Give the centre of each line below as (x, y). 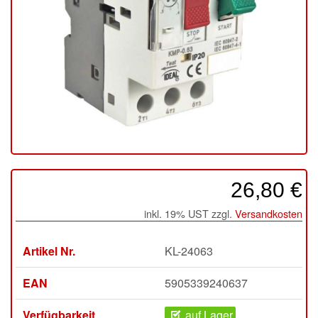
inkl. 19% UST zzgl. (190, 213)
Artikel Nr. (49, 251)
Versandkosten (269, 213)
